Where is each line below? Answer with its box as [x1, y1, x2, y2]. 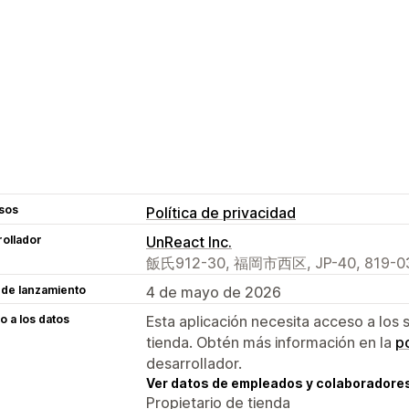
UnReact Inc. [146, 232, 232, 251]
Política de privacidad [146, 203, 296, 222]
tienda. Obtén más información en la [146, 332, 395, 351]
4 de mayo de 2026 [146, 282, 281, 301]
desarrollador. [146, 353, 242, 372]
